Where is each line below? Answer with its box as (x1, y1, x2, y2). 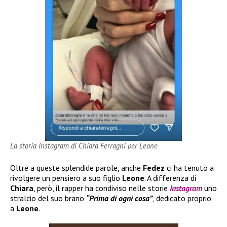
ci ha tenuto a (165, 163, 214, 173)
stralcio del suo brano (10, 193, 86, 203)
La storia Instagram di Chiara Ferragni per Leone (10, 141, 158, 150)
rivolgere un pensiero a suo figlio (10, 173, 122, 183)
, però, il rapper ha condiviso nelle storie (33, 183, 170, 193)
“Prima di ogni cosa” (86, 193, 153, 203)
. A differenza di (144, 173, 196, 183)
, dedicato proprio (153, 193, 211, 203)
